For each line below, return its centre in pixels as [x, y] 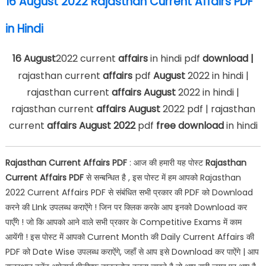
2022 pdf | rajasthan [209, 109]
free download [190, 126]
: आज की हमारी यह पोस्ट [166, 163]
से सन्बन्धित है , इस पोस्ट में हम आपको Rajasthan [163, 178]
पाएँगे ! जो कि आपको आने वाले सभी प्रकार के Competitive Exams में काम [123, 222]
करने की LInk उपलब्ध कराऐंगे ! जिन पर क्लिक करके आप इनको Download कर [126, 207]
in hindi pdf [175, 58]
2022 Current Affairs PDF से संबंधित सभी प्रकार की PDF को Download [129, 192]
